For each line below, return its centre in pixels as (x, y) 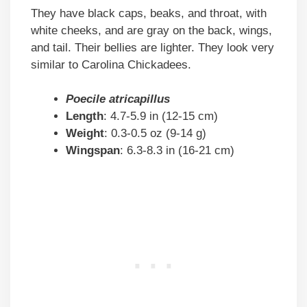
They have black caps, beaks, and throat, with (149, 13)
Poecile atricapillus (118, 99)
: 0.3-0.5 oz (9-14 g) (155, 134)
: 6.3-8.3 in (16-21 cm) (177, 151)
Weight (85, 134)
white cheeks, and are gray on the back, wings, (151, 30)
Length (85, 116)
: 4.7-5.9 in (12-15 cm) (161, 116)
